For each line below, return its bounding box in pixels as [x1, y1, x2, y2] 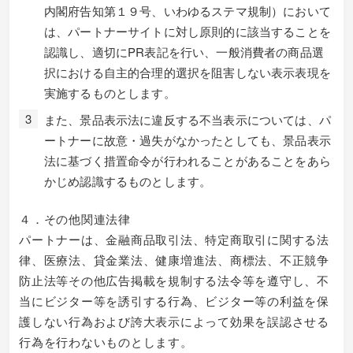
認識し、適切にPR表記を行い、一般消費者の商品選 [44, 43, 324, 60]
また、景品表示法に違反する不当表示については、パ [44, 110, 331, 128]
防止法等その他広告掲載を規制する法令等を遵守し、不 [19, 272, 329, 288]
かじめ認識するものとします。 [44, 172, 212, 189]
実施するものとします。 [44, 84, 176, 101]
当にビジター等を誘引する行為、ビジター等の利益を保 [19, 292, 329, 309]
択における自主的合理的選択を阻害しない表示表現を [44, 63, 331, 80]
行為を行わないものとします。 [19, 333, 193, 350]
